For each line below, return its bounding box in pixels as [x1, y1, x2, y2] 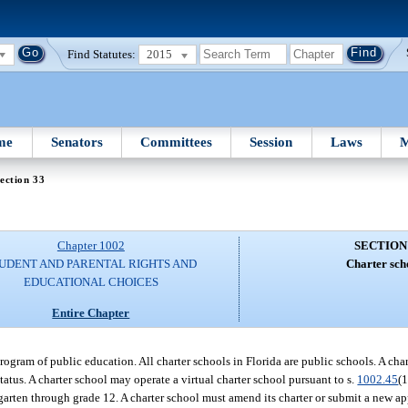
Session [250, 134, 293, 149]
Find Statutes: [67, 46, 137, 61]
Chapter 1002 [56, 239, 125, 253]
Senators [50, 134, 103, 149]
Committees [140, 134, 213, 149]
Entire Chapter [52, 305, 130, 320]
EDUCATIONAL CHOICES [23, 275, 158, 290]
